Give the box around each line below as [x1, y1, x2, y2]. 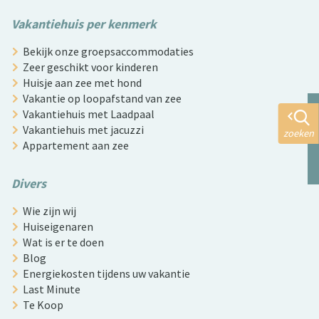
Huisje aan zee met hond [23, 75, 142, 90]
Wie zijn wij [23, 204, 76, 219]
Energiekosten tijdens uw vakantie [23, 266, 190, 281]
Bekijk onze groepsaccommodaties [23, 44, 194, 59]
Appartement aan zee [23, 138, 129, 153]
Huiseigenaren [23, 219, 93, 234]
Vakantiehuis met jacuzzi [23, 122, 144, 137]
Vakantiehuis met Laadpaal [23, 107, 155, 122]
